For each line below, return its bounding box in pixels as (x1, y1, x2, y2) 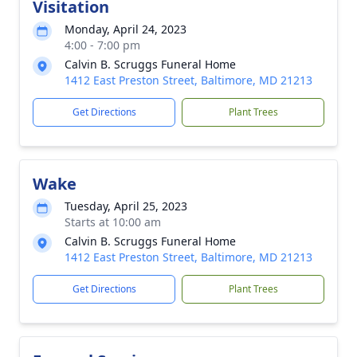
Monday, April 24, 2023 (65, 22, 186, 37)
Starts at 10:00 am (65, 214, 161, 229)
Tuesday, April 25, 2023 (65, 198, 187, 214)
